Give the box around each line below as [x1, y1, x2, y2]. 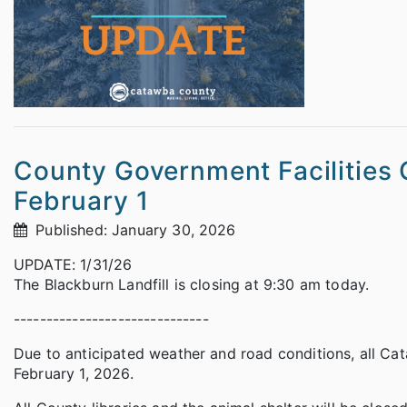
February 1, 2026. [14, 364, 134, 383]
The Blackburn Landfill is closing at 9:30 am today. [14, 275, 370, 294]
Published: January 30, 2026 [31, 221, 236, 240]
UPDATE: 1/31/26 [14, 255, 133, 274]
